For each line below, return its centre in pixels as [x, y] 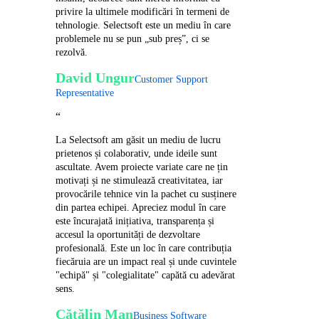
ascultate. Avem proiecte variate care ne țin [142, 167]
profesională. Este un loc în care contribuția [144, 248]
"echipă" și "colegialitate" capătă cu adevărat [146, 275]
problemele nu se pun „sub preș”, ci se [133, 38]
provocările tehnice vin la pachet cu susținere [146, 194]
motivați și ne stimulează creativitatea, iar [140, 180]
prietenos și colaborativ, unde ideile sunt [137, 153]
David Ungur [95, 77]
